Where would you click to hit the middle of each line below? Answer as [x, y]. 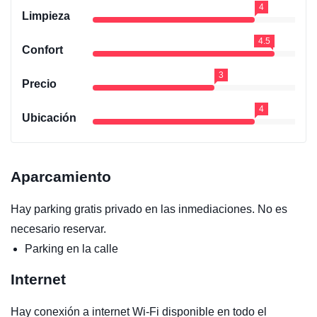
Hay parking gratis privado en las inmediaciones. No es [149, 209]
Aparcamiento [61, 176]
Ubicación [49, 117]
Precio [39, 83]
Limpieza [46, 16]
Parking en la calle [71, 248]
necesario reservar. [58, 229]
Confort [42, 50]
